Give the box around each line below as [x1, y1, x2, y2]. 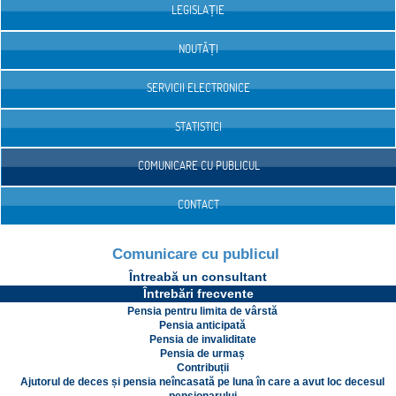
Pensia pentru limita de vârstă [127, 305, 278, 318]
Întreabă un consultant [129, 270, 267, 285]
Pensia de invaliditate [148, 333, 256, 346]
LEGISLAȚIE [171, 3, 225, 18]
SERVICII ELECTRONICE [146, 80, 250, 95]
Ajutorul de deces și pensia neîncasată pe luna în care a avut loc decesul [20, 376, 385, 389]
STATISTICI [174, 119, 222, 134]
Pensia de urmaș [160, 347, 245, 361]
